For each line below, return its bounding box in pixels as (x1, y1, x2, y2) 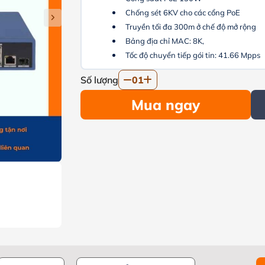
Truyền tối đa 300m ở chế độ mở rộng (125, 22, 257, 31)
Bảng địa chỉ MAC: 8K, (125, 36, 205, 46)
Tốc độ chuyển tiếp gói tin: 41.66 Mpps (125, 50, 261, 60)
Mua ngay (131, 96, 200, 114)
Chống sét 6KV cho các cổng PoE (125, 8, 241, 17)
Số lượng (80, 74, 119, 86)
